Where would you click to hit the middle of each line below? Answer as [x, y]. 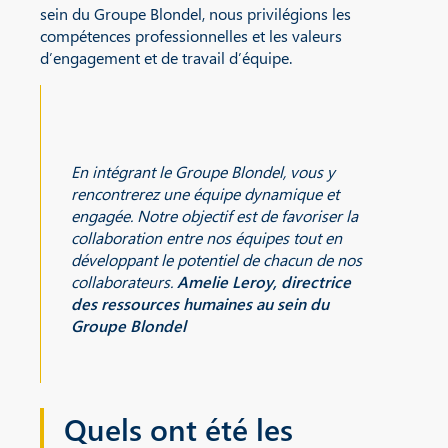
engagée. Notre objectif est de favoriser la [214, 216]
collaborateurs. [124, 282]
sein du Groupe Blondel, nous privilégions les [195, 14]
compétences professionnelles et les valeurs [191, 36]
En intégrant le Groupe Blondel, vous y [203, 172]
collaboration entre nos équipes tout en [206, 238]
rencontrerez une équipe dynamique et [205, 194]
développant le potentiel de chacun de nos [216, 260]
